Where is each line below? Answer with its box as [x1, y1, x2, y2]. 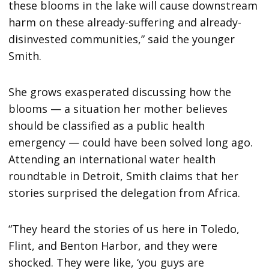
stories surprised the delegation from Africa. [8, 186, 241, 201]
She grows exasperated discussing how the [8, 85, 232, 100]
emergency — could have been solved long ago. [8, 135, 253, 150]
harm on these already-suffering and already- [8, 15, 242, 30]
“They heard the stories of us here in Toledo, [8, 222, 240, 237]
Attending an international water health [8, 152, 216, 167]
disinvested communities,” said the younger [8, 32, 235, 47]
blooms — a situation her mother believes [8, 101, 228, 116]
